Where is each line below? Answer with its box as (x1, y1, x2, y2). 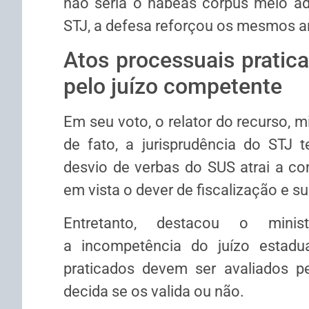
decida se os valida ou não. (63, 282, 244, 300)
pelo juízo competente (63, 73, 282, 100)
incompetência (81, 237, 181, 255)
